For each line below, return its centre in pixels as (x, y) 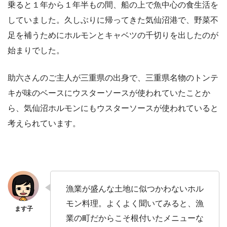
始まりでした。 (36, 51)
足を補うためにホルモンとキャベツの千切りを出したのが (113, 35)
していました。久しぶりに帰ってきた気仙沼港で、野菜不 (113, 20)
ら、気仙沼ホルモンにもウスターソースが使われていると (113, 108)
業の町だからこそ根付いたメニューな (135, 218)
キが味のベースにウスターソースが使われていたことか (109, 93)
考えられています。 (44, 124)
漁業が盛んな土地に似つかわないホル (135, 189)
